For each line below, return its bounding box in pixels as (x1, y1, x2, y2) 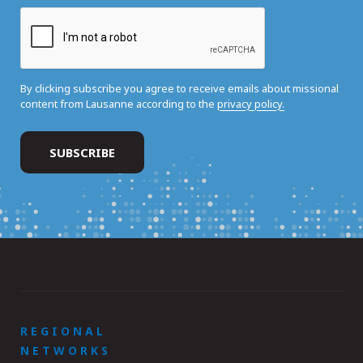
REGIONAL (20, 323, 106, 340)
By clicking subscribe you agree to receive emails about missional (20, 81, 339, 96)
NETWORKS (20, 343, 111, 359)
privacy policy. (217, 96, 284, 112)
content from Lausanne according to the (20, 96, 217, 112)
